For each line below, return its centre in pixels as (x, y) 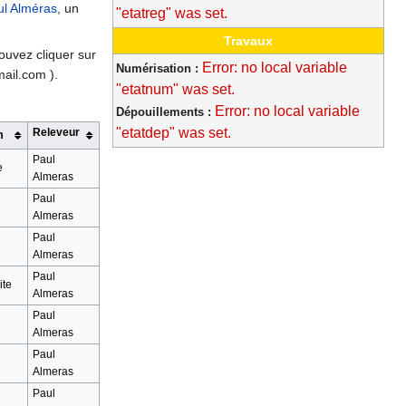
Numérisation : (157, 69)
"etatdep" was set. (174, 133)
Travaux (248, 41)
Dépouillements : (164, 112)
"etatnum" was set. (175, 90)
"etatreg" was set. (172, 14)
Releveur (56, 132)
